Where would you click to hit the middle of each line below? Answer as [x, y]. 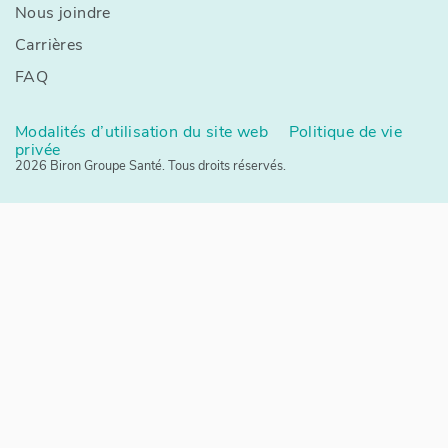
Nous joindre [63, 13]
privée [38, 150]
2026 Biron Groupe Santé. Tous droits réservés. [150, 166]
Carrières [49, 45]
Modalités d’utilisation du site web [146, 132]
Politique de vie [341, 132]
